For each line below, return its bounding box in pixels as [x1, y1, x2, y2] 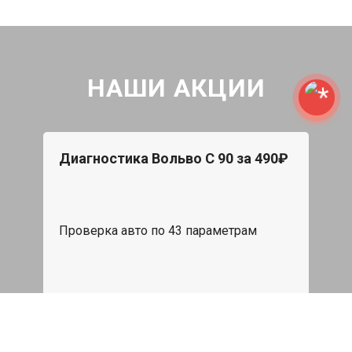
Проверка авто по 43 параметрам [59, 223, 257, 239]
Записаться [209, 313, 269, 327]
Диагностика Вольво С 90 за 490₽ [59, 150, 288, 167]
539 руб [59, 310, 115, 330]
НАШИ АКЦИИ [86, 73, 266, 104]
